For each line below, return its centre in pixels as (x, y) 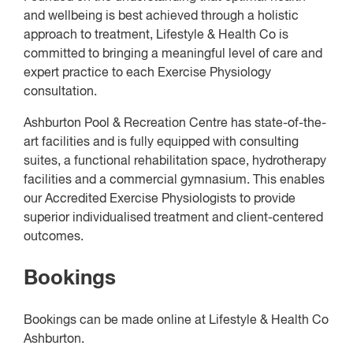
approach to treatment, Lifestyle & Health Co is (156, 35)
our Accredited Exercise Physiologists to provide (160, 199)
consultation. (60, 92)
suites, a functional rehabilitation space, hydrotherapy (175, 162)
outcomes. (54, 237)
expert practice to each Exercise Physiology (147, 73)
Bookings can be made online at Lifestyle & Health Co (176, 321)
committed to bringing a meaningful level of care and (173, 54)
